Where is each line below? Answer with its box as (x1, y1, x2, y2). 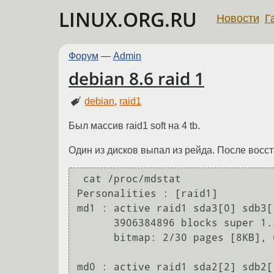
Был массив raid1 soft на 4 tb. (68, 120, 200, 131)
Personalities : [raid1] (77, 188, 218, 200)
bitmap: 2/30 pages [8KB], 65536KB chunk (77, 232, 114, 244)
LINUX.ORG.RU (59, 6, 197, 32)
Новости (217, 12, 259, 24)
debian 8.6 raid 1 (68, 67, 204, 91)
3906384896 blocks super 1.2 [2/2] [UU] (77, 217, 114, 229)
